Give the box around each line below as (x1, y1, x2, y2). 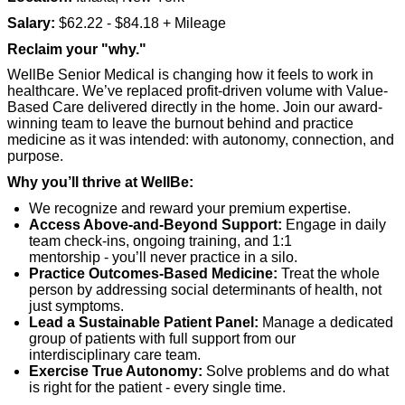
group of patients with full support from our (29, 330, 296, 346)
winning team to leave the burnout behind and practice (7, 116, 353, 132)
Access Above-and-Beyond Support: (29, 216, 282, 232)
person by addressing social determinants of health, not (29, 281, 381, 297)
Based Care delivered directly (7, 99, 197, 116)
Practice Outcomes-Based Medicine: (29, 265, 278, 281)
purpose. (7, 148, 63, 165)
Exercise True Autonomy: (29, 363, 202, 379)
